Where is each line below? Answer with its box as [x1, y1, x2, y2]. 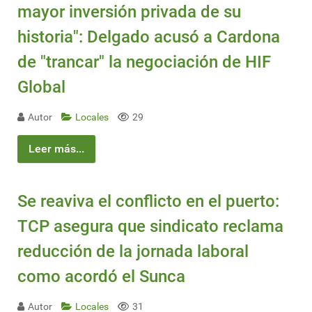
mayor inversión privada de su [17, 1, 241, 22]
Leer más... [29, 141, 84, 155]
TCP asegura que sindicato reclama [17, 217, 283, 237]
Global [17, 77, 65, 97]
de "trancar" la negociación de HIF [17, 52, 271, 72]
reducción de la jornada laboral [17, 242, 249, 262]
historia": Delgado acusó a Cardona [17, 26, 280, 47]
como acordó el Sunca [17, 267, 185, 287]
